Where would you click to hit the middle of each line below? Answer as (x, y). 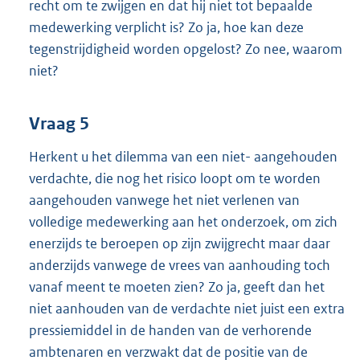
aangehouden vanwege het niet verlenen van (164, 200)
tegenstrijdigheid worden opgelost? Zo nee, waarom (186, 49)
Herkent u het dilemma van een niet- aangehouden (183, 156)
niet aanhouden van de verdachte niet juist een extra (187, 308)
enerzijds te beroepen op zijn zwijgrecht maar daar (180, 243)
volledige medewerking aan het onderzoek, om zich (183, 221)
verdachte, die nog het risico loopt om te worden (175, 178)
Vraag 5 (59, 123)
